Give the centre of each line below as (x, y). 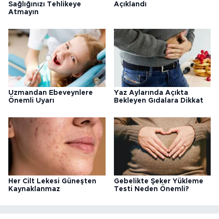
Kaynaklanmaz (34, 189)
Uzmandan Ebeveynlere (51, 93)
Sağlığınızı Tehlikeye (45, 5)
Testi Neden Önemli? (151, 189)
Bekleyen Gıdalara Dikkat (158, 101)
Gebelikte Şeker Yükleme (158, 181)
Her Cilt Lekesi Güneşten (52, 181)
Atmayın (23, 12)
